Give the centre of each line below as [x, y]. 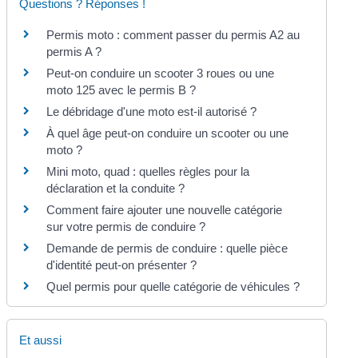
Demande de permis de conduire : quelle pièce [167, 248]
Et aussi [41, 340]
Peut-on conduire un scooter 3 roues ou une [161, 73]
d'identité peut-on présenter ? [122, 265]
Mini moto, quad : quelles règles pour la [148, 171]
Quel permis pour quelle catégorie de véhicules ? [173, 286]
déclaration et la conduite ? [116, 188]
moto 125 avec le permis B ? [121, 89]
